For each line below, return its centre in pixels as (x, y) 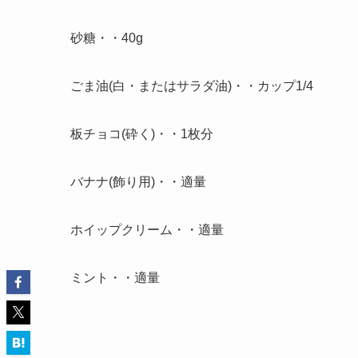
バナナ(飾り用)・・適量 (138, 181)
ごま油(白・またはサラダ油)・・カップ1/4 (192, 86)
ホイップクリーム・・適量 (147, 229)
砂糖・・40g (107, 38)
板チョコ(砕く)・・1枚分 (142, 133)
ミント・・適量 (115, 277)
